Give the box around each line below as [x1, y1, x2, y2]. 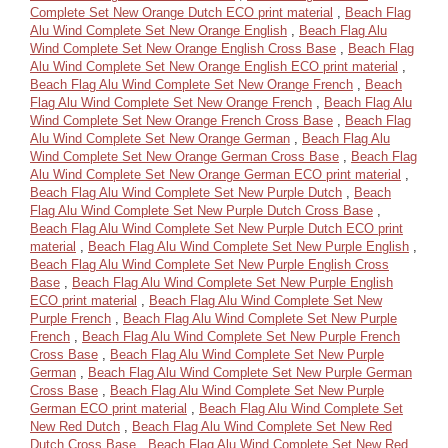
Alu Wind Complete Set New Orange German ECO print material [30, 167, 401, 182]
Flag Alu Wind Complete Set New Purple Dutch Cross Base [30, 203, 373, 218]
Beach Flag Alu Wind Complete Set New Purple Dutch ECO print [30, 221, 403, 236]
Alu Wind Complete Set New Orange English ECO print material [30, 59, 398, 74]
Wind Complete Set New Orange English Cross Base [30, 41, 336, 56]
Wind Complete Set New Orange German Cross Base [30, 149, 339, 164]
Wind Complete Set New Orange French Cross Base [30, 113, 333, 128]
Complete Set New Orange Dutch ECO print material [30, 5, 333, 20]
